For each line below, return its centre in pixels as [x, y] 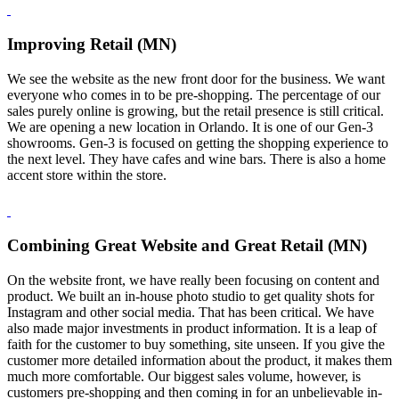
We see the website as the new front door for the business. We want [196, 78]
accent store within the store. [89, 175]
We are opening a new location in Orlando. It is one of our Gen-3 [190, 126]
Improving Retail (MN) [92, 45]
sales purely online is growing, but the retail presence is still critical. [195, 110]
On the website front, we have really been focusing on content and [193, 281]
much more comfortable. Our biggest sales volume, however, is [184, 377]
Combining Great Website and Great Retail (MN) [187, 246]
